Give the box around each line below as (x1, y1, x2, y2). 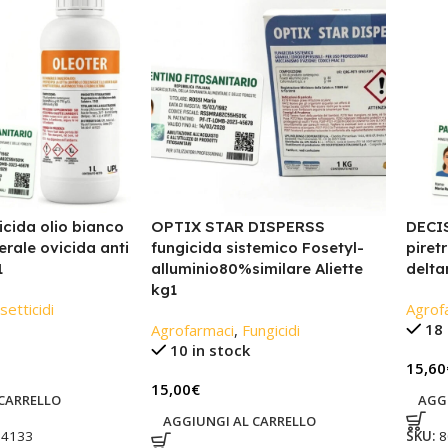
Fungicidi (241, 319, 300, 340)
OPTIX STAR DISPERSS (150, 216, 325, 236)
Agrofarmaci (150, 319, 234, 340)
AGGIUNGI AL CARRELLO (162, 411, 316, 430)
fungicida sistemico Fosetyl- (150, 237, 364, 257)
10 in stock (170, 339, 251, 360)
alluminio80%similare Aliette (150, 258, 363, 278)
